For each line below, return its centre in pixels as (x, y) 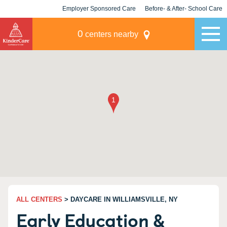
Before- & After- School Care (184, 9)
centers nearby (110, 34)
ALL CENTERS (39, 199)
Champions (184, 26)
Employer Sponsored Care (99, 9)
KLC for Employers (99, 26)
